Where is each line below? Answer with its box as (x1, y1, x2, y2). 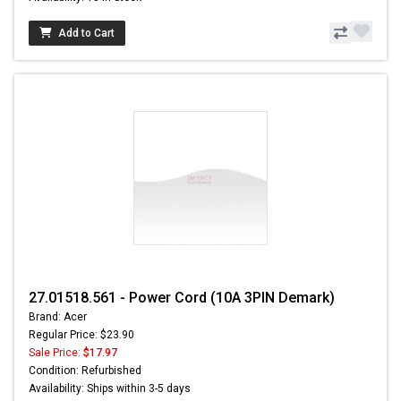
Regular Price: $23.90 (29, 328, 134, 341)
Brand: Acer (29, 310, 87, 323)
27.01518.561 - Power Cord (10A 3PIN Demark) (29, 288, 335, 306)
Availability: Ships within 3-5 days (29, 381, 191, 395)
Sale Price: (29, 346, 83, 359)
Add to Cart (58, 26, 115, 39)
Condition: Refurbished (29, 363, 141, 377)
